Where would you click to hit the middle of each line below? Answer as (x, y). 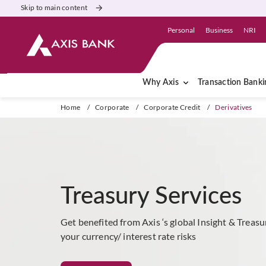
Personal (181, 30)
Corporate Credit (172, 107)
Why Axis (161, 83)
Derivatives (234, 107)
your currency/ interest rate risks (129, 236)
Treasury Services (151, 194)
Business (219, 30)
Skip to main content (54, 7)
